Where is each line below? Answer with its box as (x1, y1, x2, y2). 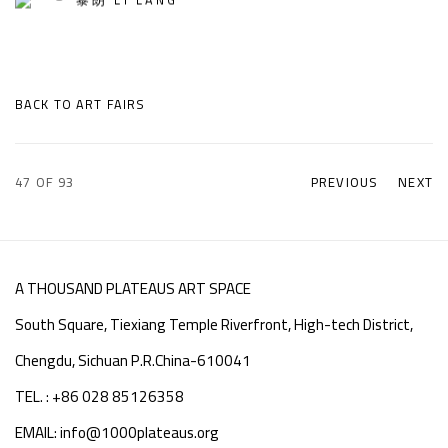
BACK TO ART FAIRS (15, 92, 146, 116)
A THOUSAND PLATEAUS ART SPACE (15, 273, 254, 303)
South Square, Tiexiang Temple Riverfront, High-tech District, (15, 309, 413, 339)
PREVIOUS (310, 169, 379, 194)
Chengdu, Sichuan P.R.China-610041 (15, 345, 251, 375)
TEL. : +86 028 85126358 (15, 381, 184, 411)
